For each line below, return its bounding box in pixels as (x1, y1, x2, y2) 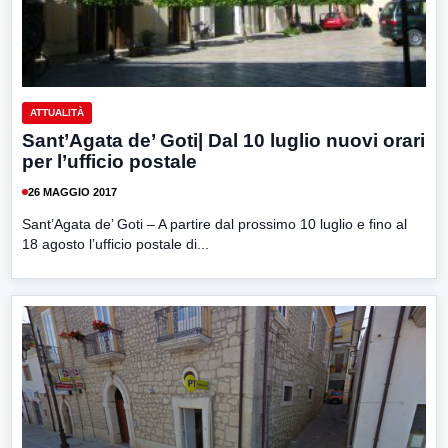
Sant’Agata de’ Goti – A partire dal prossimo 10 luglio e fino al (22, 216, 407, 233)
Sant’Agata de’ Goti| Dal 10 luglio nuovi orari (22, 130, 425, 152)
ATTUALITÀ (30, 107, 84, 119)
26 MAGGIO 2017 (28, 185, 117, 198)
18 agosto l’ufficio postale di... (22, 236, 209, 253)
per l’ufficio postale (22, 151, 197, 173)
